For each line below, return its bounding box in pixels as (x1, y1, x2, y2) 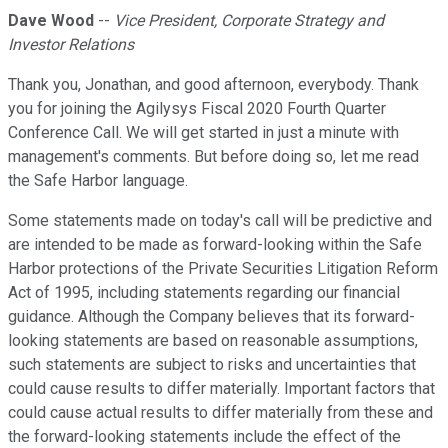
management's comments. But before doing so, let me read (8, 147, 419, 167)
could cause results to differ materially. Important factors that (8, 379, 435, 399)
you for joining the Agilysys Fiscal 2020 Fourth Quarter (8, 99, 386, 119)
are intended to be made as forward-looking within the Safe (8, 235, 422, 255)
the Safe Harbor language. (8, 171, 188, 191)
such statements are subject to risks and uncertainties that (8, 355, 416, 375)
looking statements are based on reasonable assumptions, (8, 331, 418, 351)
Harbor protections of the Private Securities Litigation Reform (8, 259, 438, 279)
